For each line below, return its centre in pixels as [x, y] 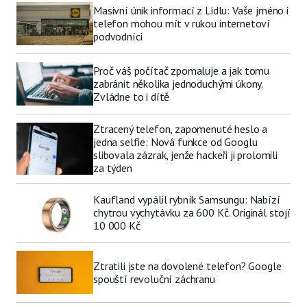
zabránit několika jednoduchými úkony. [178, 84]
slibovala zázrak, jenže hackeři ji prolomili [185, 155]
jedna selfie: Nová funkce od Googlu [175, 142]
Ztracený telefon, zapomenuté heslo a [181, 129]
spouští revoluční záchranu [154, 279]
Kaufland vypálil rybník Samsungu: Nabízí [187, 200]
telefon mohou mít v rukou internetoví [182, 24]
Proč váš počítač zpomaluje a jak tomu [182, 71]
